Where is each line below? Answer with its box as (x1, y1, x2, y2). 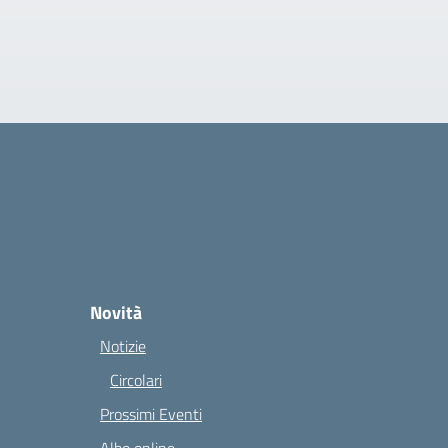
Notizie (100, 334, 146, 358)
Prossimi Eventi (100, 402, 202, 426)
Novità (90, 299, 142, 326)
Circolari (110, 368, 162, 392)
